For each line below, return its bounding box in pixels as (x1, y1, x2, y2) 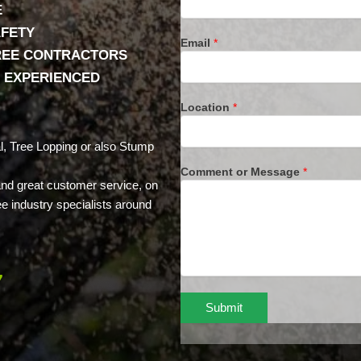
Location (180, 100, 233, 114)
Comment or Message (180, 164, 303, 178)
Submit (205, 300, 243, 314)
